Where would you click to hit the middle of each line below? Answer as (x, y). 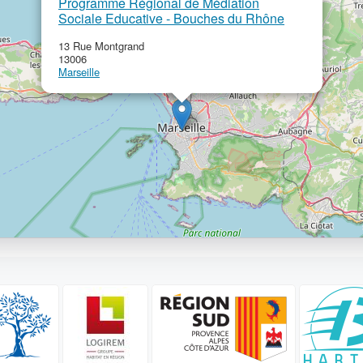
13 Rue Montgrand (101, 46)
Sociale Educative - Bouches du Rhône (171, 19)
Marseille (79, 72)
